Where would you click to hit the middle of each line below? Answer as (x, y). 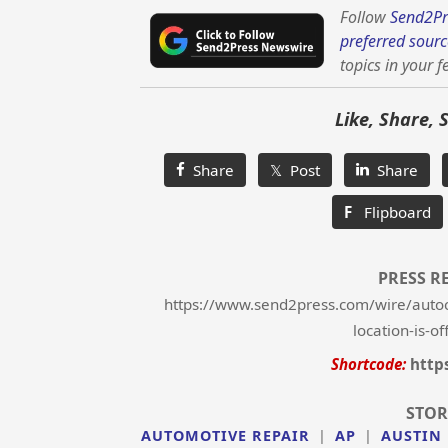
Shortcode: (369, 364)
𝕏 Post (295, 170)
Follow (365, 17)
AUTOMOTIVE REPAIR (225, 436)
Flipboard (392, 212)
